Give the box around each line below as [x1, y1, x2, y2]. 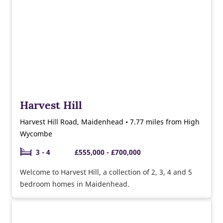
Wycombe [20, 128, 52, 138]
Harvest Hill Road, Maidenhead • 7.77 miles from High [20, 116, 200, 126]
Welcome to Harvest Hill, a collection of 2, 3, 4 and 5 [20, 167, 151, 177]
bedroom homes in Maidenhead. [20, 179, 129, 189]
